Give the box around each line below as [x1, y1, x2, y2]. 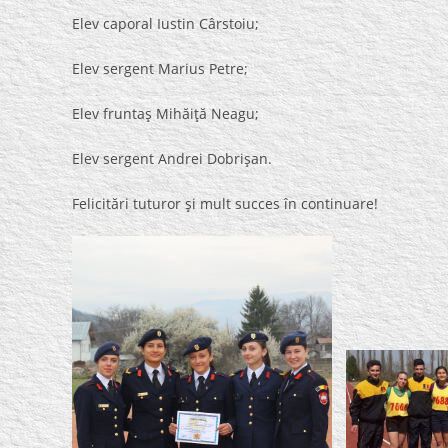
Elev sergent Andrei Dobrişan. [72, 149, 272, 168]
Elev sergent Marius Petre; [72, 59, 248, 78]
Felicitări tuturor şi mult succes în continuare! [72, 194, 378, 213]
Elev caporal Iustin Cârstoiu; [72, 14, 259, 33]
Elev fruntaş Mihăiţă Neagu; [72, 104, 259, 123]
